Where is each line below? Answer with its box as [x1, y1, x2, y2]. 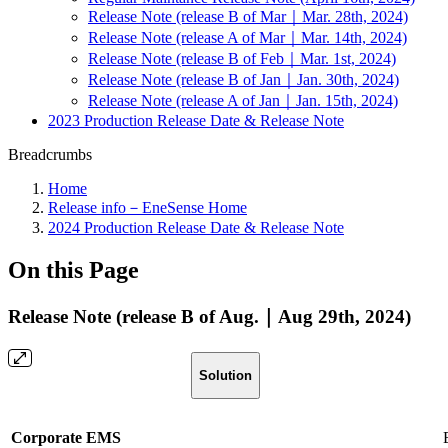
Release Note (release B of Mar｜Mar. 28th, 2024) [88, 8, 408, 25]
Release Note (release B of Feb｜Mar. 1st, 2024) [88, 50, 396, 67]
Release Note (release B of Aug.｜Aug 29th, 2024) [8, 305, 411, 327]
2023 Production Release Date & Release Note [48, 112, 344, 129]
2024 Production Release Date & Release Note [48, 219, 344, 236]
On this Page [8, 256, 139, 283]
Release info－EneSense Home [48, 199, 247, 216]
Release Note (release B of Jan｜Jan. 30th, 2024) [88, 71, 399, 88]
